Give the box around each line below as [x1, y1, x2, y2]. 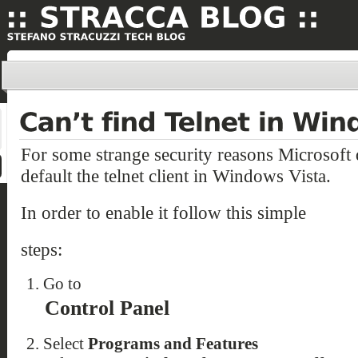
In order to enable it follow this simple [20, 202, 306, 224]
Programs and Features [87, 334, 258, 354]
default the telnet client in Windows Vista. [20, 165, 331, 187]
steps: [20, 239, 62, 261]
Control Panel [44, 296, 169, 320]
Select [42, 334, 88, 354]
